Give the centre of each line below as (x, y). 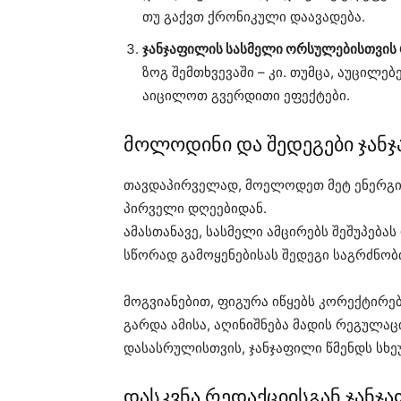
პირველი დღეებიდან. (195, 209)
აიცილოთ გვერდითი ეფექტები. (246, 96)
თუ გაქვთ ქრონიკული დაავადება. (254, 17)
